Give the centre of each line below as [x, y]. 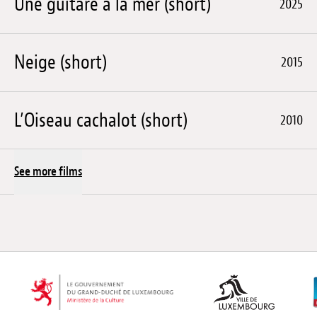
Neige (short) [60, 63]
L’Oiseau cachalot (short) [101, 121]
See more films [48, 172]
